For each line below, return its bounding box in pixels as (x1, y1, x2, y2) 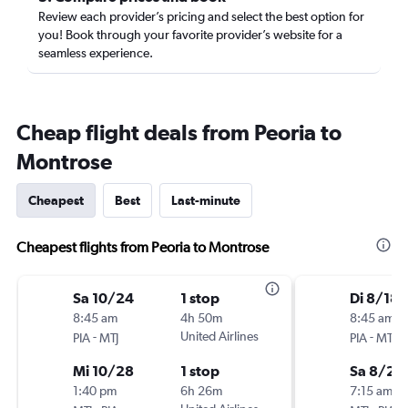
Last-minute (171, 193, 240, 208)
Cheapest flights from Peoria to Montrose (16, 239, 269, 256)
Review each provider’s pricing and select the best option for (38, 9, 364, 24)
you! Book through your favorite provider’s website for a (38, 27, 342, 42)
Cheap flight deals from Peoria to (16, 119, 342, 145)
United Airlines (180, 329, 259, 343)
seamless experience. (38, 46, 153, 60)
